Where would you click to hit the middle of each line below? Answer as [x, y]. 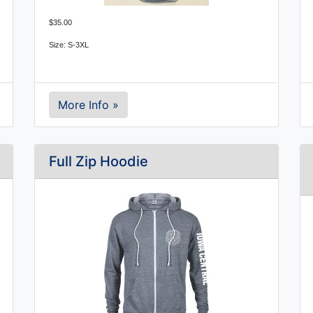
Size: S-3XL [69, 45]
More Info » [88, 105]
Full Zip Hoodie [99, 161]
